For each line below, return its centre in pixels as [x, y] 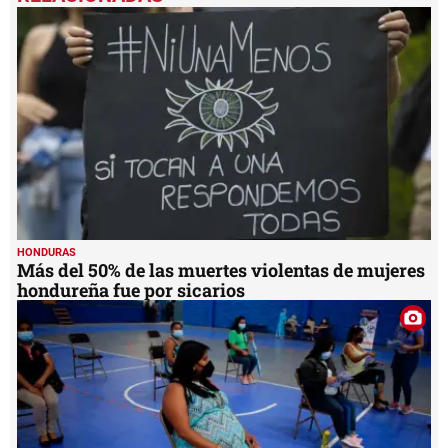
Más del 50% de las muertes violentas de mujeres [221, 269]
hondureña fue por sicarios [131, 289]
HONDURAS [46, 252]
